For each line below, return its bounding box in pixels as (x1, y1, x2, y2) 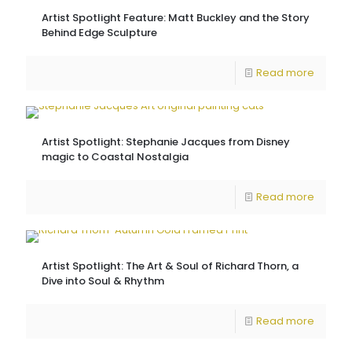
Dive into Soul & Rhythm (42, 273, 164, 289)
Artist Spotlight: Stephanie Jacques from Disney (42, 134, 290, 150)
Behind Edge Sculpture (42, 25, 157, 41)
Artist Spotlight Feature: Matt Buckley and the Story (42, 10, 310, 26)
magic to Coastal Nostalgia (42, 149, 189, 165)
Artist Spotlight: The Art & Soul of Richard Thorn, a (42, 258, 299, 274)
